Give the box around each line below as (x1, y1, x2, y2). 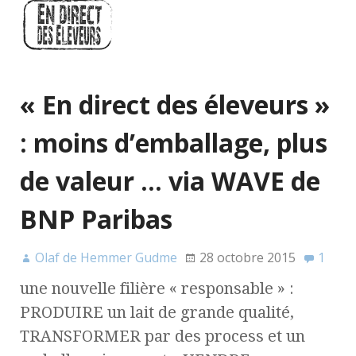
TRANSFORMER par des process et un (20, 327, 305, 346)
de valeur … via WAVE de (20, 164, 320, 199)
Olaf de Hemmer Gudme (35, 249, 177, 267)
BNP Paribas (20, 202, 172, 237)
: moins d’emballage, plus (20, 126, 327, 161)
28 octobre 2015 (199, 249, 296, 267)
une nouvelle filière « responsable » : (20, 279, 294, 299)
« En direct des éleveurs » (20, 87, 330, 122)
